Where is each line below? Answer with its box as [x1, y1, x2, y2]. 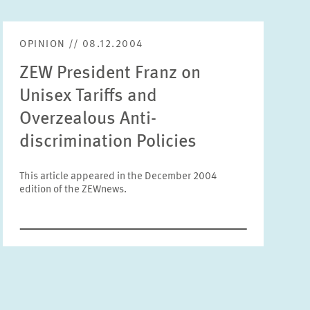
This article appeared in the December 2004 [19, 172, 217, 182]
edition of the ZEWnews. [19, 185, 127, 195]
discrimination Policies [19, 133, 197, 151]
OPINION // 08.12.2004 [19, 39, 143, 50]
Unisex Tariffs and [19, 87, 158, 105]
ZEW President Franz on [19, 64, 201, 82]
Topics [197, 80, 226, 90]
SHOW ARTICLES [166, 202, 239, 212]
